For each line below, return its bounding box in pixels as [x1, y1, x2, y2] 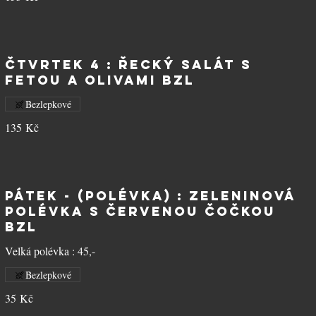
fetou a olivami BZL [4, 72, 195, 88]
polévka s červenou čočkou [4, 203, 276, 219]
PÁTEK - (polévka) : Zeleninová [4, 188, 296, 204]
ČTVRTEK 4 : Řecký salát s [4, 56, 252, 73]
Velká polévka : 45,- [4, 243, 95, 258]
